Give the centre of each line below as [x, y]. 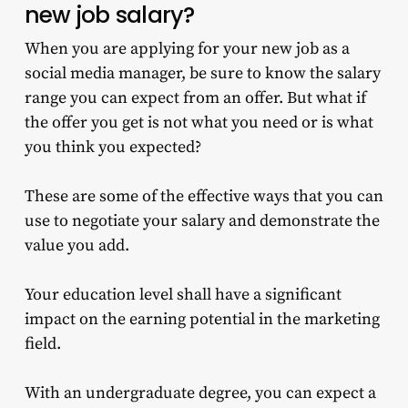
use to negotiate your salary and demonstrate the [202, 221]
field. [42, 344]
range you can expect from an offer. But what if [195, 98]
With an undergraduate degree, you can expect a [200, 393]
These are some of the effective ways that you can [204, 197]
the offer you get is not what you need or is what [199, 123]
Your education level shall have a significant [183, 295]
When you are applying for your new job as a [187, 49]
